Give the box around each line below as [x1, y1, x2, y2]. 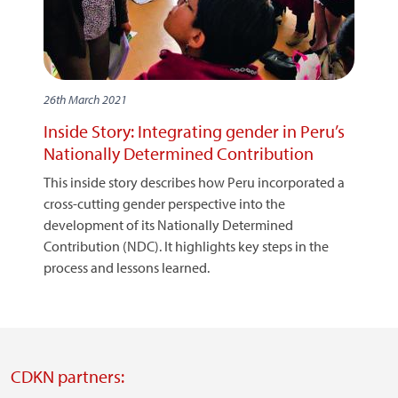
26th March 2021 [44, 92, 127, 107]
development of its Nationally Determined [44, 216, 293, 234]
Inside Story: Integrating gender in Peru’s [44, 120, 345, 142]
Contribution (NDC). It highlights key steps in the [44, 237, 329, 255]
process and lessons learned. [44, 259, 210, 276]
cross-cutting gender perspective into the [44, 195, 285, 212]
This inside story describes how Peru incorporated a [44, 173, 345, 191]
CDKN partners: [11, 365, 124, 387]
